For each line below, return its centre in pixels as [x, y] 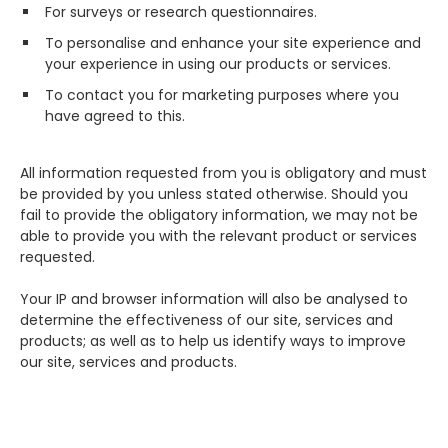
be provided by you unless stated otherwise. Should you [214, 194]
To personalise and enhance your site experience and [233, 43]
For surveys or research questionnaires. [181, 12]
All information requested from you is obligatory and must [223, 173]
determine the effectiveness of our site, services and [206, 320]
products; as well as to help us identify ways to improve [213, 341]
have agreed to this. [115, 116]
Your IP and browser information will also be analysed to [214, 299]
